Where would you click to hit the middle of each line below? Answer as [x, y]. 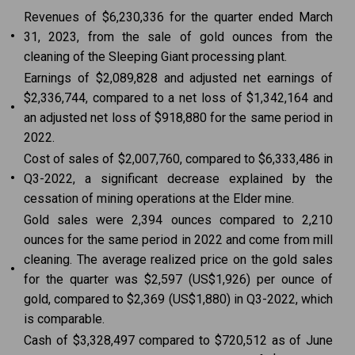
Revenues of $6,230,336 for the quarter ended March [178, 17]
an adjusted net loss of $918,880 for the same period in [178, 118]
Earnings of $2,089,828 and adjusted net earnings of [178, 78]
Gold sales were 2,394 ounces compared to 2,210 [178, 220]
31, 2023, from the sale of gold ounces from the [178, 37]
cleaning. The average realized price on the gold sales [178, 260]
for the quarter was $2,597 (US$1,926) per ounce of [178, 279]
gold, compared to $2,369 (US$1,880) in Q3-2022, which [178, 299]
